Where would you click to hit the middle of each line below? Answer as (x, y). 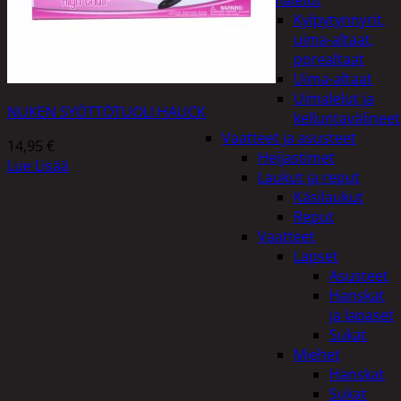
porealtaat (329, 59)
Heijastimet (296, 158)
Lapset (316, 256)
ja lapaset (362, 315)
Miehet (317, 354)
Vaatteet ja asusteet (289, 138)
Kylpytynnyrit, (340, 20)
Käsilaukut (328, 197)
